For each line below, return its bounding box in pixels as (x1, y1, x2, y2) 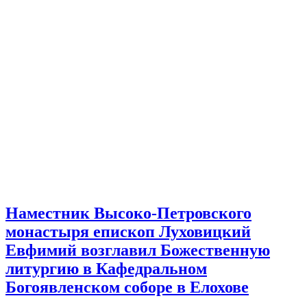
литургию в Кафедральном (5, 259, 207, 278)
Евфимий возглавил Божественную (5, 241, 270, 259)
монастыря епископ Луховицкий (5, 222, 251, 241)
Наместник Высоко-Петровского (5, 204, 251, 222)
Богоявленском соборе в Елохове (5, 278, 249, 296)
